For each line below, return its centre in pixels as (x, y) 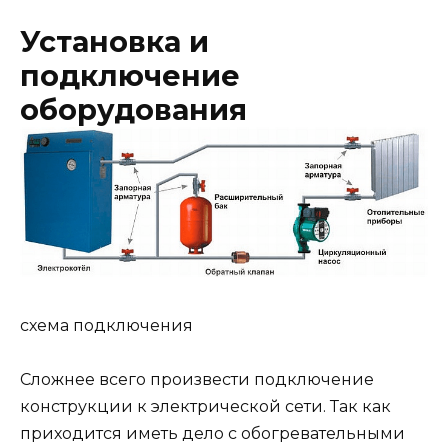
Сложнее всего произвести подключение (197, 379)
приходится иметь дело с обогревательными (212, 433)
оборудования (133, 110)
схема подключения (106, 325)
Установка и (114, 42)
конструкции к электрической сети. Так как (205, 406)
